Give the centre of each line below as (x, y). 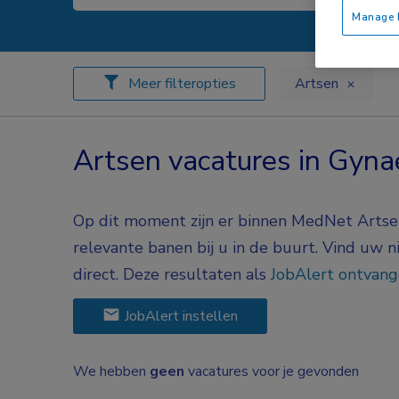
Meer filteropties (182, 83)
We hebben (111, 371)
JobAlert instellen (181, 316)
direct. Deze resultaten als (172, 274)
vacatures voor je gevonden (272, 371)
